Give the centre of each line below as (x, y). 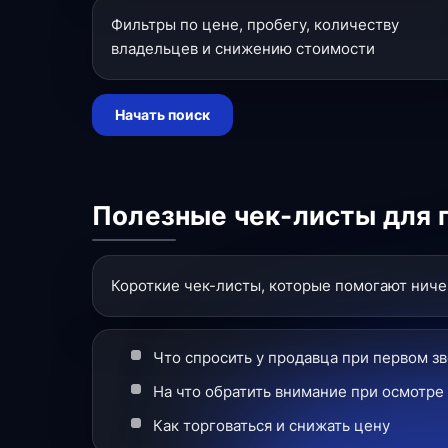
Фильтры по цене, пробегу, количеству (255, 24)
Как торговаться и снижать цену (271, 425)
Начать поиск (162, 114)
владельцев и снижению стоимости (243, 48)
